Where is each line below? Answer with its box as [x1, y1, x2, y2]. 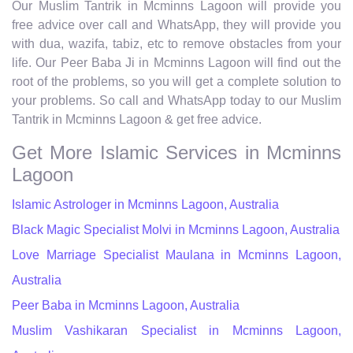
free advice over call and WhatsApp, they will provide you [12, 17, 341, 32]
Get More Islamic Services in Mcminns [12, 141, 341, 163]
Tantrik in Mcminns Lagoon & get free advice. [12, 112, 262, 126]
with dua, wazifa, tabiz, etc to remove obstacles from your [12, 36, 341, 50]
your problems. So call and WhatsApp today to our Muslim [12, 93, 341, 107]
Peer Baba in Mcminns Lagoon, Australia [12, 298, 240, 312]
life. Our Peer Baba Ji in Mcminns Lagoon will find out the [12, 55, 341, 69]
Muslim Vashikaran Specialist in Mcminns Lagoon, [12, 323, 341, 337]
